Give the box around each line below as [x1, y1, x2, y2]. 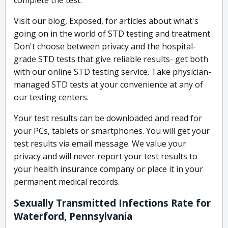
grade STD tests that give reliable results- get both [14, 53, 208, 65]
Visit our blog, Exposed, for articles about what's [14, 15, 198, 27]
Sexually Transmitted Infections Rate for [14, 196, 211, 210]
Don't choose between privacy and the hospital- [14, 41, 196, 52]
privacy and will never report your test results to [14, 151, 197, 162]
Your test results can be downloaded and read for [14, 112, 202, 124]
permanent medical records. [14, 176, 120, 188]
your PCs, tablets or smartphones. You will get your [14, 125, 210, 137]
